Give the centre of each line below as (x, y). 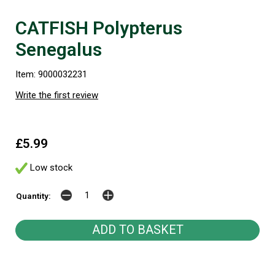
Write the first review (57, 95)
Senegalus (59, 49)
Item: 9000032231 (51, 74)
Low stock (50, 168)
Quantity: (33, 196)
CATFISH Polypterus (99, 28)
